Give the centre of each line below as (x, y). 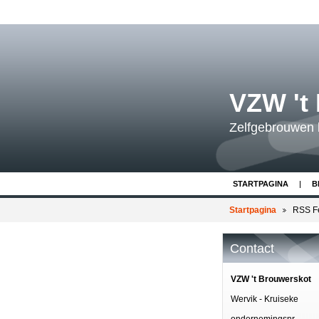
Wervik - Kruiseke (265, 299)
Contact (252, 249)
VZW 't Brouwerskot (271, 279)
